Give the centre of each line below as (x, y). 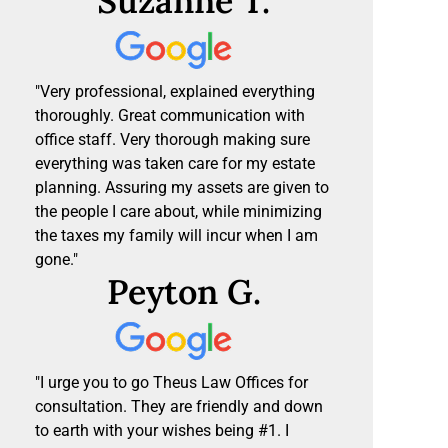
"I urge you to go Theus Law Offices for (171, 383)
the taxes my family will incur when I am (176, 236)
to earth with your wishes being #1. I (162, 431)
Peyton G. (183, 292)
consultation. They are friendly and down (179, 407)
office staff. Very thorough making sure (172, 140)
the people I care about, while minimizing (178, 212)
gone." (56, 260)
